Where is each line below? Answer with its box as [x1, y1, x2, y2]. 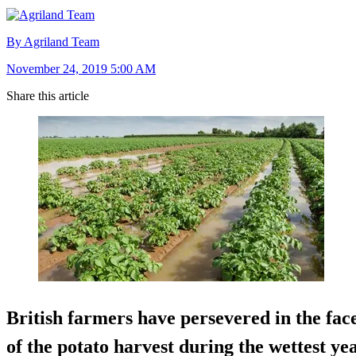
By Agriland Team [6, 34, 99, 48]
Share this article [6, 88, 89, 103]
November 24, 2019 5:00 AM [6, 61, 156, 75]
